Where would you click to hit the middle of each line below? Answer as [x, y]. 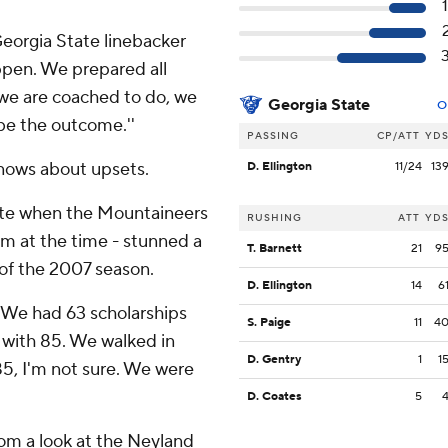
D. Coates [274, 397]
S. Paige [269, 323]
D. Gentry [274, 360]
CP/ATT [398, 136]
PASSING [273, 136]
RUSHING [274, 218]
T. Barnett [274, 249]
